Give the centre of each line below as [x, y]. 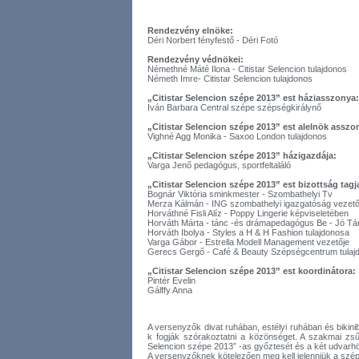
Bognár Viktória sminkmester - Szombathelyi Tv [240, 194]
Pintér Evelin [171, 280]
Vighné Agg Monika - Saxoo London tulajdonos [237, 136]
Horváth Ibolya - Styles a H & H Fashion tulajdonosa [248, 232]
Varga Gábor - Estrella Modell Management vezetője [248, 242]
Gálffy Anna [170, 290]
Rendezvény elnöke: [190, 30]
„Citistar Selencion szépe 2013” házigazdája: [242, 155]
